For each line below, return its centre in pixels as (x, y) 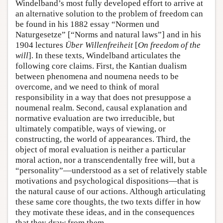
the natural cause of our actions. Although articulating (111, 192)
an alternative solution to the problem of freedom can (109, 14)
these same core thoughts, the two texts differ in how (108, 202)
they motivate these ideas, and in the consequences (105, 213)
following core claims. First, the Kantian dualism (101, 66)
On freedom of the (169, 45)
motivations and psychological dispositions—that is (107, 181)
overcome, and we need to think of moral (87, 87)
